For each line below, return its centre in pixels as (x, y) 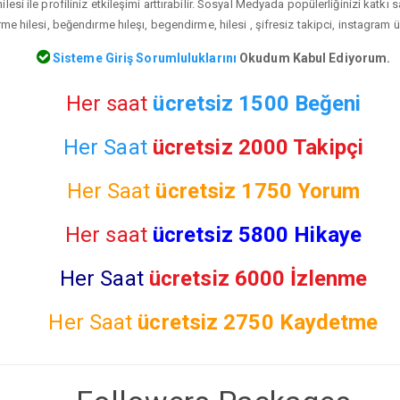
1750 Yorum (301, 191)
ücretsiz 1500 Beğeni (257, 103)
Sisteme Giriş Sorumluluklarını (143, 58)
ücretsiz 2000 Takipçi (258, 147)
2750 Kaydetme (301, 322)
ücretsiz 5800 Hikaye (257, 234)
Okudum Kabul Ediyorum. (313, 58)
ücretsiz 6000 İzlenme (258, 278)
